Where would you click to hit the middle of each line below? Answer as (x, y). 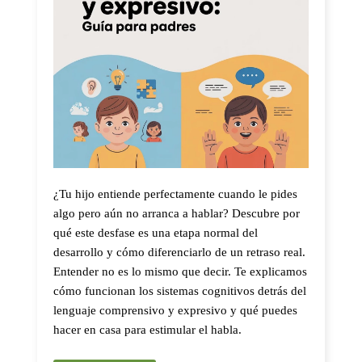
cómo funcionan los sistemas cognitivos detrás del (180, 291)
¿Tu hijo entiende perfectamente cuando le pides (175, 194)
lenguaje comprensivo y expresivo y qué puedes (175, 310)
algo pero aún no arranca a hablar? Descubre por (177, 213)
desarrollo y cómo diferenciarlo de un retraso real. (179, 252)
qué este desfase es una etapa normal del (156, 233)
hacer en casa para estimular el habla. (147, 330)
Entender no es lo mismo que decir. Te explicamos (180, 271)
